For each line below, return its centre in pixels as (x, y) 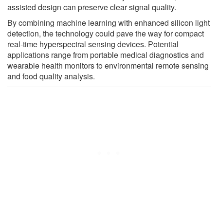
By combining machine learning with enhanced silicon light (109, 23)
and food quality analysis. (51, 76)
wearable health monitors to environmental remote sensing (108, 66)
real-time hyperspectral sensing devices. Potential (93, 44)
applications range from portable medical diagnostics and (106, 55)
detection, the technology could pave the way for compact (106, 34)
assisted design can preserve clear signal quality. (92, 7)
